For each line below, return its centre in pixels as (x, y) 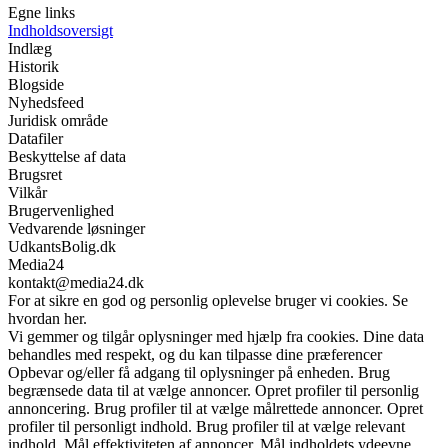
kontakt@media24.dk (76, 283)
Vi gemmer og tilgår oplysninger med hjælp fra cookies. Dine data (216, 337)
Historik (33, 67)
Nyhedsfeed (46, 103)
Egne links (41, 13)
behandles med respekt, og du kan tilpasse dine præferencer (195, 355)
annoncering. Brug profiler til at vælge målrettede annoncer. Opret (215, 409)
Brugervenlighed (61, 211)
